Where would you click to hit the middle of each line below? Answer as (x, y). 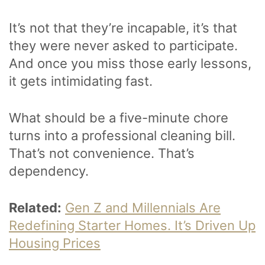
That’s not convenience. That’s (102, 153)
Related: (35, 208)
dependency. (51, 171)
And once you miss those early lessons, (130, 64)
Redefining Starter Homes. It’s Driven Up (132, 226)
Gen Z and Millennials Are (143, 208)
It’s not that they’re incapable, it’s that (123, 28)
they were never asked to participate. (123, 46)
